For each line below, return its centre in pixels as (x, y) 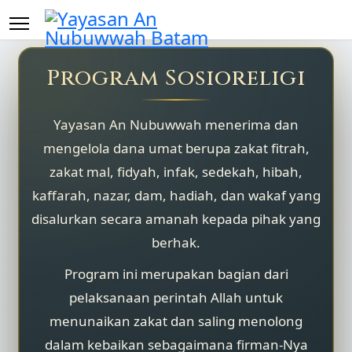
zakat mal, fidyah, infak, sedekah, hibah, (176, 172)
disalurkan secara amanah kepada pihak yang (176, 219)
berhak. (176, 242)
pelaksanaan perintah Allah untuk (176, 297)
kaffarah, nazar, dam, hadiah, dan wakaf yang (176, 195)
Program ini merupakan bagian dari (176, 274)
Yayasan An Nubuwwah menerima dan (176, 125)
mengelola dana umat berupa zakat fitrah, (176, 148)
